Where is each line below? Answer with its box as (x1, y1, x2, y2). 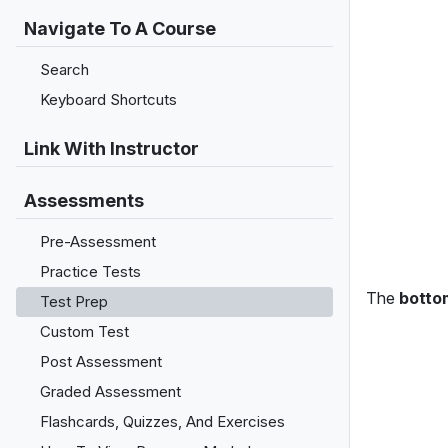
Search (40, 60, 89, 79)
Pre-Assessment (40, 232, 156, 251)
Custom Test (40, 322, 129, 341)
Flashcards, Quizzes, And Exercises (40, 412, 285, 431)
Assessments (24, 190, 144, 211)
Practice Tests (40, 262, 141, 281)
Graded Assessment (40, 382, 181, 401)
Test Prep (40, 292, 108, 311)
